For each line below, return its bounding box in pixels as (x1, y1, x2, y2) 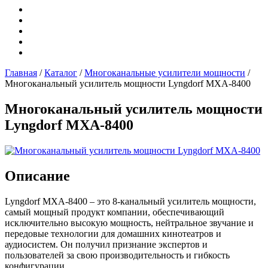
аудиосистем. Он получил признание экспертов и (5, 239, 208, 249)
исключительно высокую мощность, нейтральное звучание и (5, 217, 254, 228)
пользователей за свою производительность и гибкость (5, 249, 230, 260)
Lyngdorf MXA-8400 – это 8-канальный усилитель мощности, (5, 196, 256, 206)
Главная (5, 68, 37, 78)
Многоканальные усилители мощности (84, 68, 245, 78)
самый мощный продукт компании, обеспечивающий (5, 206, 224, 217)
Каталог (44, 68, 77, 78)
